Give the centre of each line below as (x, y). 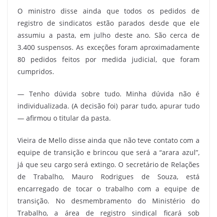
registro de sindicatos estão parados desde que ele (108, 23)
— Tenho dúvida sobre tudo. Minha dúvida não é (108, 94)
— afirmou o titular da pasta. (64, 118)
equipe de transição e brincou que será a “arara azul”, (108, 152)
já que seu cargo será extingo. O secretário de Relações (108, 164)
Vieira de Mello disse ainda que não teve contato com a (108, 140)
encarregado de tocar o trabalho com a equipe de (108, 189)
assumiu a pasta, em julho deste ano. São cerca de (108, 35)
